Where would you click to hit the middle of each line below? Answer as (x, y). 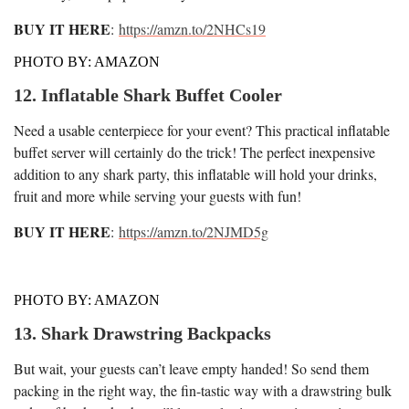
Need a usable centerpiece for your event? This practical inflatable (202, 130)
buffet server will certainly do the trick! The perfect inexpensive (194, 152)
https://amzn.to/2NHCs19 (192, 28)
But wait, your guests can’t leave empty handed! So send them (191, 368)
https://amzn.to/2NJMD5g (194, 231)
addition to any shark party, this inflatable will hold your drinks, (195, 173)
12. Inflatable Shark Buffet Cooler (148, 94)
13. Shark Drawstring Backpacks (142, 333)
